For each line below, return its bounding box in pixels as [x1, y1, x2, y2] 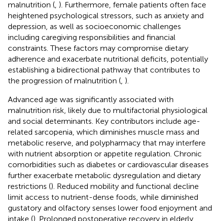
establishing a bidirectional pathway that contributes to [8, 65, 200, 74]
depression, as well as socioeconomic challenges [8, 21, 181, 31]
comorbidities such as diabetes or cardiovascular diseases [8, 159, 209, 169]
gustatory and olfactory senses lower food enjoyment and [8, 203, 212, 213]
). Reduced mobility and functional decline [51, 181, 199, 191]
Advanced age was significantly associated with [8, 94, 174, 104]
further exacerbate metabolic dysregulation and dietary [8, 170, 201, 180]
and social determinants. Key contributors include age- [8, 116, 200, 126]
